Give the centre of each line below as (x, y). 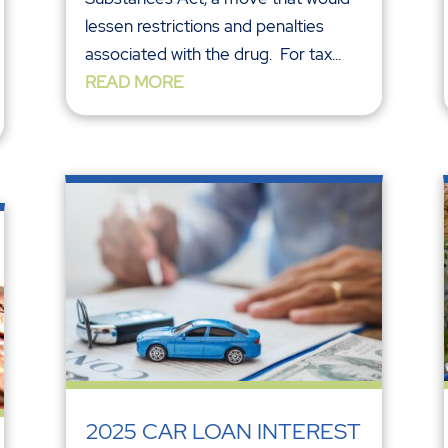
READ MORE (133, 81)
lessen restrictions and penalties (204, 25)
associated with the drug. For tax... (212, 53)
